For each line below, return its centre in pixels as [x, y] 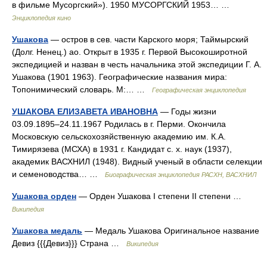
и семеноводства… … [58, 174]
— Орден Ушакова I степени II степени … [161, 196]
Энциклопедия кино [41, 18]
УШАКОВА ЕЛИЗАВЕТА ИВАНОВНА [85, 111]
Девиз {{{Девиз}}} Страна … [69, 243]
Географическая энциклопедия [199, 90]
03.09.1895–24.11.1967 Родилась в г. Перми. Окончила [119, 124]
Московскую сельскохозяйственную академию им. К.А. [119, 136]
